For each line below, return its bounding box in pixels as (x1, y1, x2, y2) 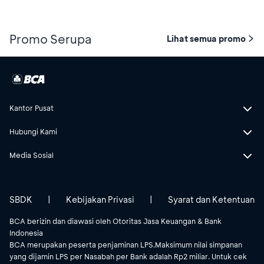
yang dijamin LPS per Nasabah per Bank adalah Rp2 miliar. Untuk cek (9, 251, 247, 261)
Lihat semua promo (167, 32, 246, 44)
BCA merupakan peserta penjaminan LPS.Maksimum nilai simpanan (9, 239, 242, 249)
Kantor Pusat (9, 103, 54, 113)
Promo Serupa (9, 31, 92, 47)
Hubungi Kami (9, 126, 57, 136)
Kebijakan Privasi (66, 193, 134, 205)
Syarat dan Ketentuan (168, 193, 255, 205)
